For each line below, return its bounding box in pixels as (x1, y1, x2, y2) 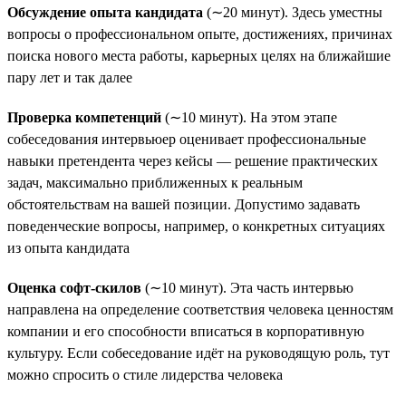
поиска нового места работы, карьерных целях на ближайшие (7, 47, 391, 63)
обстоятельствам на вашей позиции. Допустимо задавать (7, 196, 360, 212)
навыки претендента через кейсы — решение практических (7, 152, 378, 169)
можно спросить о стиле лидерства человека (7, 366, 283, 382)
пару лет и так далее (7, 69, 132, 85)
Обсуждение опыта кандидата (7, 4, 207, 20)
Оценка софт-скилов (7, 279, 141, 295)
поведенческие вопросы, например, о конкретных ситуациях (7, 217, 385, 234)
